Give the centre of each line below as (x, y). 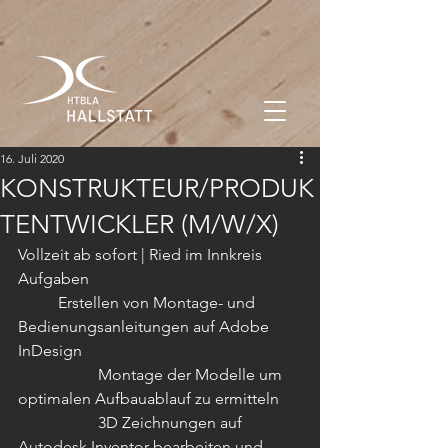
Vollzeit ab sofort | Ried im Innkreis (140, 254)
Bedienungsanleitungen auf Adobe (145, 326)
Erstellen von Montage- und (38, 302)
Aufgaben (53, 278)
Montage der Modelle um (58, 374)
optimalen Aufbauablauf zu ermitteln (150, 398)
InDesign (52, 350)
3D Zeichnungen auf (58, 422)
